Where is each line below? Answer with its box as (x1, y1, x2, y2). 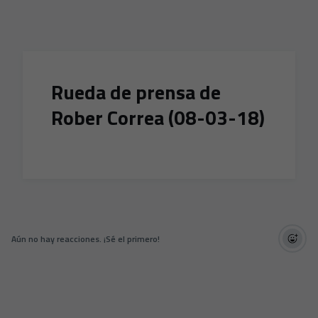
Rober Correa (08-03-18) (51, 102, 265, 133)
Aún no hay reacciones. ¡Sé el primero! (11, 231, 160, 246)
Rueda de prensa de (51, 77, 221, 107)
